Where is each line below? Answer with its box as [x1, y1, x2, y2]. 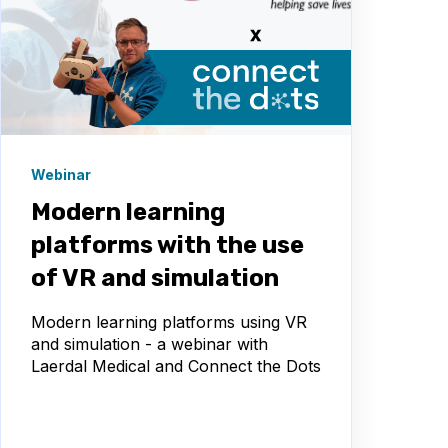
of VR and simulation [31, 264, 279, 293]
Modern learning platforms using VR [31, 312, 307, 333]
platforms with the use [31, 231, 304, 260]
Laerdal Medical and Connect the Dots [31, 356, 321, 377]
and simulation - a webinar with [31, 334, 268, 355]
